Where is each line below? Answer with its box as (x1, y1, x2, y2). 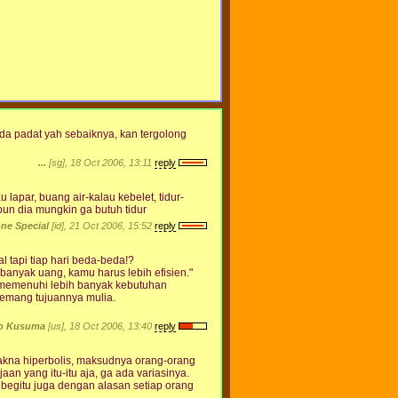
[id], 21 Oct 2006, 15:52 (49, 219, 155, 231)
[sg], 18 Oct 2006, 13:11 (46, 156, 155, 168)
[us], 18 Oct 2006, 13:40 (45, 320, 155, 331)
